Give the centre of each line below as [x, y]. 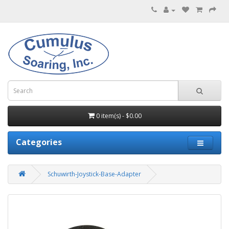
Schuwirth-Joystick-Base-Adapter [94, 174]
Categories [39, 142]
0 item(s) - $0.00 [119, 116]
